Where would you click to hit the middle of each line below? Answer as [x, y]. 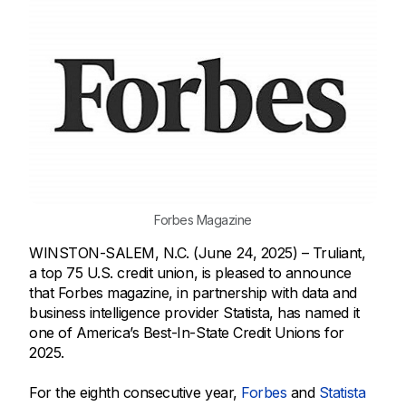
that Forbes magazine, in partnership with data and [193, 293]
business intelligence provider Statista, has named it [194, 313]
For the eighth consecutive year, [135, 393]
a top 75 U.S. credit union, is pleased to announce [190, 273]
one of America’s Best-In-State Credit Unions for [187, 333]
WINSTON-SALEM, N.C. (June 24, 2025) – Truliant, [198, 253]
